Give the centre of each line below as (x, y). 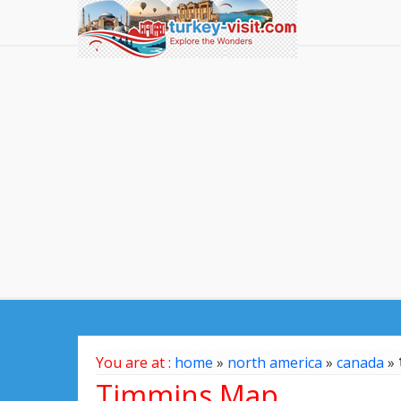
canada (360, 363)
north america (275, 363)
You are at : (135, 363)
